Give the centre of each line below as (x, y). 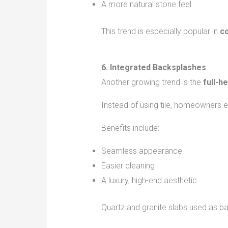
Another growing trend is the (152, 82)
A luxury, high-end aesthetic (149, 181)
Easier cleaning (128, 166)
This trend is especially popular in (160, 32)
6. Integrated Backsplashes (153, 68)
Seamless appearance (141, 151)
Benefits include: (130, 128)
